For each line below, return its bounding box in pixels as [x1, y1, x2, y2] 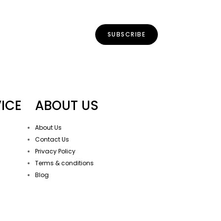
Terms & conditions [35, 159, 94, 167]
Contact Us [35, 135, 69, 144]
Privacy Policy [35, 147, 75, 155]
